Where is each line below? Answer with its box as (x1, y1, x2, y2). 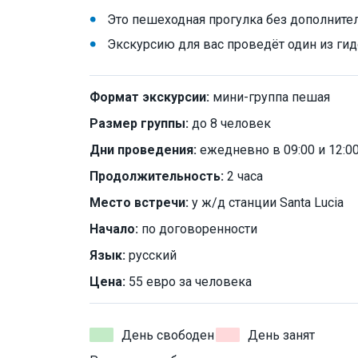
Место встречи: (89, 194, 189, 210)
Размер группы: (89, 115, 189, 131)
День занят (248, 327, 315, 343)
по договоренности (138, 221, 257, 237)
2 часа (224, 168, 263, 184)
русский (125, 247, 177, 263)
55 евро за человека (125, 273, 252, 289)
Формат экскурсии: (89, 89, 209, 105)
